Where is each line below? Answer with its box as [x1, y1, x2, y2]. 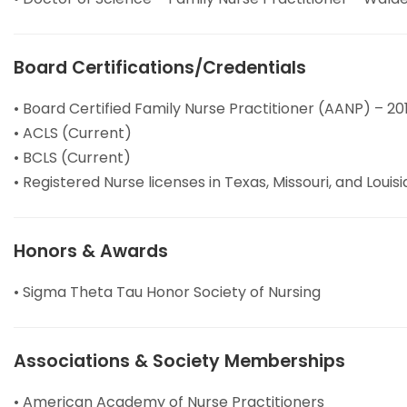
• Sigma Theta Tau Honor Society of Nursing [14, 282, 321, 303]
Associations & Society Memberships [14, 349, 345, 374]
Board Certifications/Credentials [14, 55, 306, 81]
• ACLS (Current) [14, 123, 132, 144]
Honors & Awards [14, 239, 168, 264]
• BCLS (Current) [14, 147, 131, 169]
